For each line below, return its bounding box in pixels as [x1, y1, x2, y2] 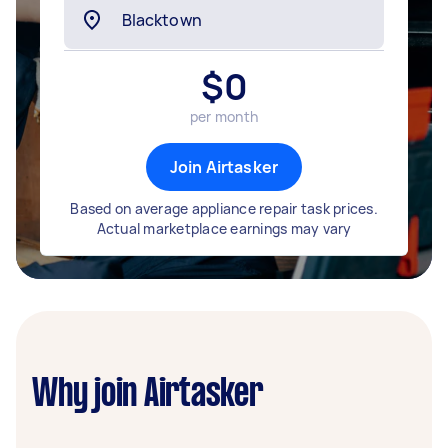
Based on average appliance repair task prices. [70, 199, 378, 218]
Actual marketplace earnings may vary [96, 219, 352, 238]
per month [189, 107, 259, 126]
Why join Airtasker [32, 377, 263, 413]
